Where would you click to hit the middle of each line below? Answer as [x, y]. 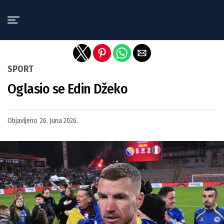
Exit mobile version [112, 11]
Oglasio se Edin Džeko [68, 89]
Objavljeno [22, 121]
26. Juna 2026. [59, 121]
